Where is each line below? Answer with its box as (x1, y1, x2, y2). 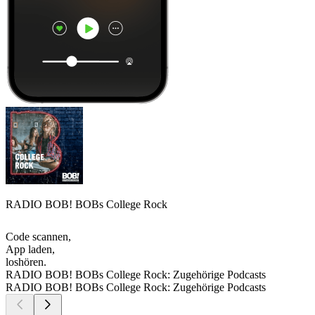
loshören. (6, 256, 46, 269)
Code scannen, (6, 231, 71, 243)
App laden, (6, 243, 55, 256)
